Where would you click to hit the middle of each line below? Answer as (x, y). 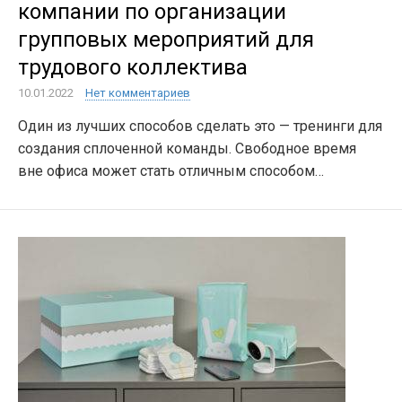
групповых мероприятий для (166, 39)
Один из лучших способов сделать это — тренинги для (200, 126)
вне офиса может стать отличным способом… (171, 171)
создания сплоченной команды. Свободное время (187, 149)
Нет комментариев (138, 93)
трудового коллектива (133, 67)
